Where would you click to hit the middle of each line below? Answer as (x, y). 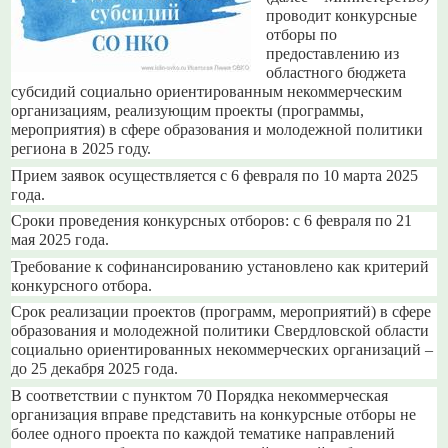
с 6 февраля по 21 (353, 221)
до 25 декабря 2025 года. (95, 369)
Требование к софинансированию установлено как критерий (220, 266)
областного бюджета (336, 73)
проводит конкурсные (342, 16)
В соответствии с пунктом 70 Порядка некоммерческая (200, 395)
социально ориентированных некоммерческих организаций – (222, 350)
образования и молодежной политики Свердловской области (220, 331)
